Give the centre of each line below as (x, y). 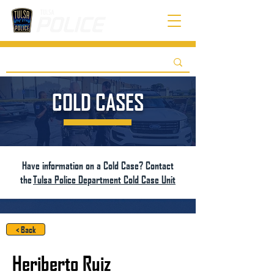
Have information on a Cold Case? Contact (98, 165)
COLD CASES (98, 102)
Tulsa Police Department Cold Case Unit (104, 180)
